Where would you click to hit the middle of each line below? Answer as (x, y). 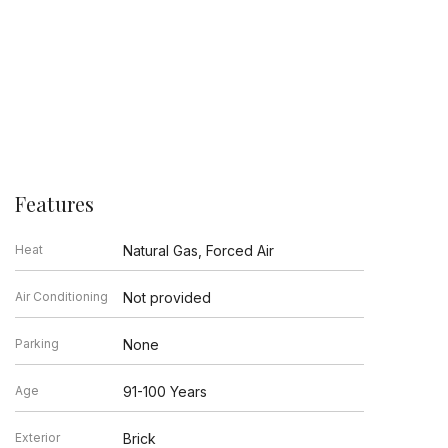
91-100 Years (165, 392)
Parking (36, 344)
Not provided (167, 298)
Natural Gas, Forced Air (199, 251)
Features (54, 204)
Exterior (37, 438)
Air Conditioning (61, 297)
